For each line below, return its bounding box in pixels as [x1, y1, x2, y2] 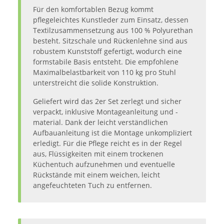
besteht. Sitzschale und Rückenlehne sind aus [33, 35, 187, 45]
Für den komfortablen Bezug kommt [33, 4, 153, 14]
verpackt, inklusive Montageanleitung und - [33, 106, 178, 116]
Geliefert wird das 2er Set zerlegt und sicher [33, 96, 181, 106]
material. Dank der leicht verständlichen [33, 117, 168, 127]
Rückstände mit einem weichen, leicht [33, 169, 160, 179]
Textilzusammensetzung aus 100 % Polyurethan [33, 25, 193, 35]
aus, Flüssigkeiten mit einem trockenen [33, 148, 163, 158]
